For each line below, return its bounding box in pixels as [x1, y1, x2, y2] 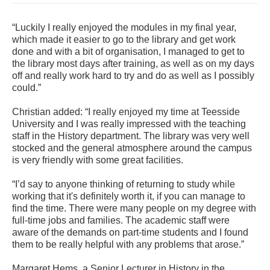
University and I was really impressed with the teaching [12, 118, 246, 129]
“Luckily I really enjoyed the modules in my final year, [12, 22, 236, 33]
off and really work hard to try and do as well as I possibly [12, 70, 254, 81]
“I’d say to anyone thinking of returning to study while [12, 178, 235, 189]
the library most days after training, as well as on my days [12, 58, 254, 69]
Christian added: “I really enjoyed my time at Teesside [12, 106, 240, 117]
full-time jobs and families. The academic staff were [12, 215, 230, 225]
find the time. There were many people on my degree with [12, 202, 256, 213]
